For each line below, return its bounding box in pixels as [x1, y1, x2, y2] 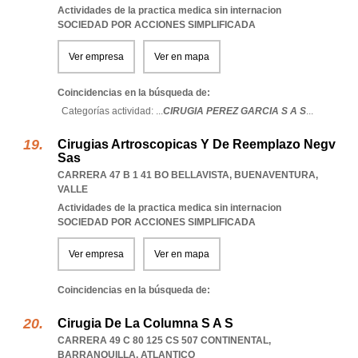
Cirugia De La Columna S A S [58, 316, 233, 330]
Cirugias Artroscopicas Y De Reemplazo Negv [58, 137, 336, 151]
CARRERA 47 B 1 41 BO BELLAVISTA [58, 169, 229, 181]
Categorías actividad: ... [62, 105, 163, 117]
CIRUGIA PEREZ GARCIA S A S [163, 105, 306, 117]
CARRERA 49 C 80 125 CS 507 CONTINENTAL [58, 335, 268, 346]
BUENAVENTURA [234, 169, 316, 181]
